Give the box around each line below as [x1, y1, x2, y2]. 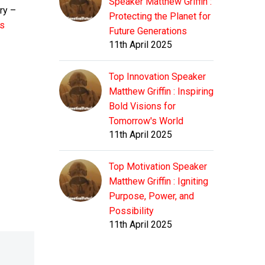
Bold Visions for [109, 101, 176, 112]
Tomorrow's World [109, 115, 183, 127]
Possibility [109, 205, 154, 217]
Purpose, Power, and [109, 190, 194, 202]
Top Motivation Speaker [109, 161, 207, 173]
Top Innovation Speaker [109, 71, 206, 83]
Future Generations [109, 25, 187, 37]
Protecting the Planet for [109, 11, 211, 22]
